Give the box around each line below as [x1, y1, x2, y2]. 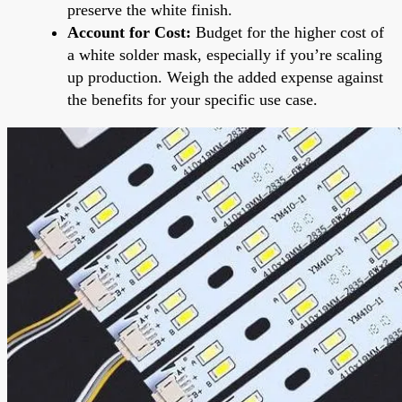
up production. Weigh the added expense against [67, 67, 383, 86]
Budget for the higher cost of [191, 22, 384, 41]
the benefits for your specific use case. [67, 90, 318, 109]
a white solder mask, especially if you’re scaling [67, 45, 382, 64]
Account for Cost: [67, 22, 191, 41]
